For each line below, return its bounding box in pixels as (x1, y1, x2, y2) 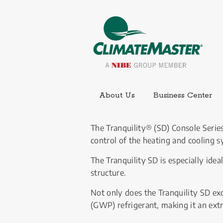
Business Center (153, 90, 213, 100)
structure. (91, 167, 126, 178)
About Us (99, 90, 135, 100)
